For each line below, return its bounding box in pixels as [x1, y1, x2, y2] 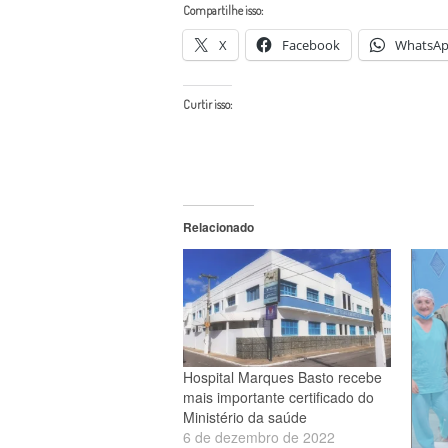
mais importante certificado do [183, 387, 374, 408]
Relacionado [183, 217, 254, 236]
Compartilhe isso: [183, 2, 263, 18]
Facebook [282, 35, 340, 54]
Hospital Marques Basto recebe [183, 367, 382, 388]
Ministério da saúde [183, 407, 307, 428]
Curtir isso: [183, 96, 232, 112]
